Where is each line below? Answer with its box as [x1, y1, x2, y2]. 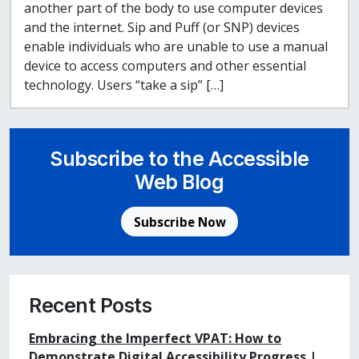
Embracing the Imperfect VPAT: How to [29, 329, 281, 347]
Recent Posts [29, 292, 152, 317]
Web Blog [135, 170, 224, 195]
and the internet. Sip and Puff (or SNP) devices [24, 18, 300, 37]
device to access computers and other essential [24, 57, 306, 75]
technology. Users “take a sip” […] [24, 76, 224, 95]
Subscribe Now [133, 213, 226, 230]
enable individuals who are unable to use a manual [24, 38, 328, 56]
